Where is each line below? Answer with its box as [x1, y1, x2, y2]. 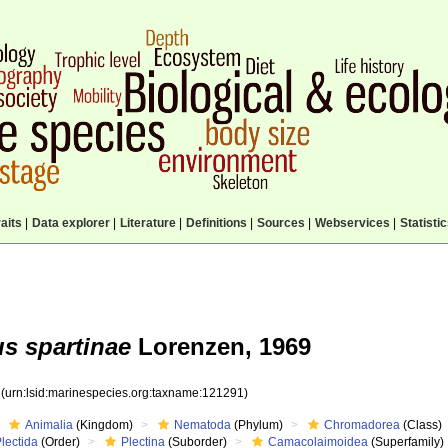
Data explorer [31, 216, 110, 230]
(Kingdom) [73, 418, 134, 432]
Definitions [185, 216, 247, 230]
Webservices [314, 216, 390, 230]
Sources [256, 216, 305, 230]
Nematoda [174, 418, 232, 432]
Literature [119, 216, 176, 230]
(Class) [400, 418, 443, 432]
